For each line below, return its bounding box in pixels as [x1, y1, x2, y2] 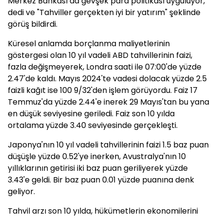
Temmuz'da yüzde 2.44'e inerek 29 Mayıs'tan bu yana [8, 96, 209, 108]
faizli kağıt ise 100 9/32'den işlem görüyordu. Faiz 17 [8, 85, 198, 96]
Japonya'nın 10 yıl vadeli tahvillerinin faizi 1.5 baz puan [8, 139, 209, 150]
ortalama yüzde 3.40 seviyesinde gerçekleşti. [8, 120, 178, 131]
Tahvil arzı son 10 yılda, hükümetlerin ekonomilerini [8, 205, 198, 217]
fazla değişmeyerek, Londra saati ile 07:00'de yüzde [8, 61, 201, 73]
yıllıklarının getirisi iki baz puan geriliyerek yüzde [8, 163, 188, 174]
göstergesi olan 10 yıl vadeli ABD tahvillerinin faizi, [8, 50, 192, 61]
